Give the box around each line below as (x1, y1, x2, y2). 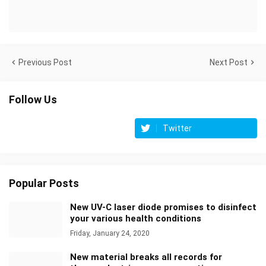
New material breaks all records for (70, 252, 222, 263)
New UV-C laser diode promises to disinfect (70, 202, 256, 213)
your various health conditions (70, 213, 201, 224)
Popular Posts (9, 177, 79, 190)
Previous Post (18, 58, 72, 68)
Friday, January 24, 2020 (70, 229, 150, 238)
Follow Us (9, 93, 57, 106)
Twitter (162, 123, 192, 134)
